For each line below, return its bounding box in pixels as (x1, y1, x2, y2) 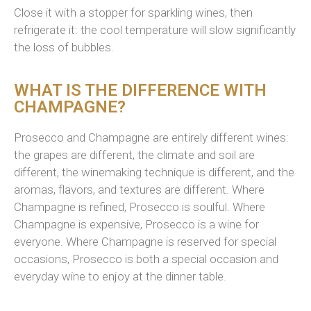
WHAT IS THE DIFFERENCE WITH (14, 80, 267, 100)
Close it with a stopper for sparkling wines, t (14, 5, 234, 19)
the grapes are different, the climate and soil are (14, 147, 255, 162)
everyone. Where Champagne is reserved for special (14, 234, 276, 249)
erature (152, 22, 191, 37)
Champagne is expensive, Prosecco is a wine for (14, 217, 259, 231)
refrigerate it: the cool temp (14, 22, 152, 37)
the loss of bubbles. (14, 40, 114, 54)
